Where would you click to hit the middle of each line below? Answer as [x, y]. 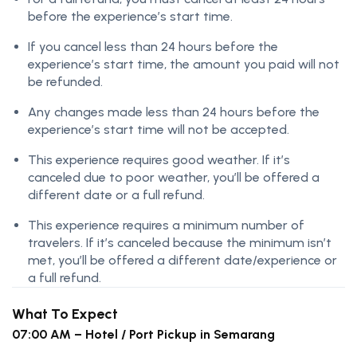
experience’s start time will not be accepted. [159, 130]
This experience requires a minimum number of [166, 226]
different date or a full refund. [116, 195]
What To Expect [65, 314]
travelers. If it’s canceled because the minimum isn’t [180, 243]
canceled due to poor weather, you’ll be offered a [174, 178]
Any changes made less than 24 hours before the [174, 112]
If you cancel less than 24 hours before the [153, 47]
